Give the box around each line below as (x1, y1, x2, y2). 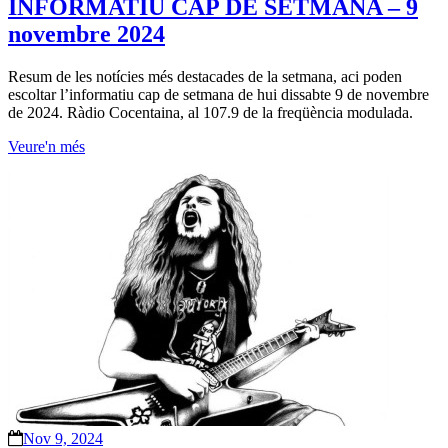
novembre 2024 (8, 21, 165, 48)
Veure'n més (8, 137, 85, 155)
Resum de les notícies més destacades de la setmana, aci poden (8, 67, 402, 85)
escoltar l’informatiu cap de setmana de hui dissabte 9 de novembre (8, 85, 429, 103)
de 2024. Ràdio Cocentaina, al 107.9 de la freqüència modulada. (8, 103, 413, 121)
